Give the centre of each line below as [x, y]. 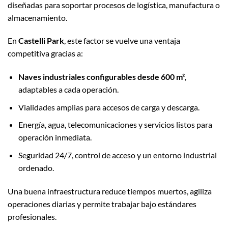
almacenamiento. [37, 17]
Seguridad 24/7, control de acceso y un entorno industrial [117, 155]
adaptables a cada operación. [68, 90]
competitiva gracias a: [45, 53]
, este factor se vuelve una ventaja [122, 41]
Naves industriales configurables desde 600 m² [101, 77]
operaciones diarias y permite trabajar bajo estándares [102, 204]
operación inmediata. [55, 137]
